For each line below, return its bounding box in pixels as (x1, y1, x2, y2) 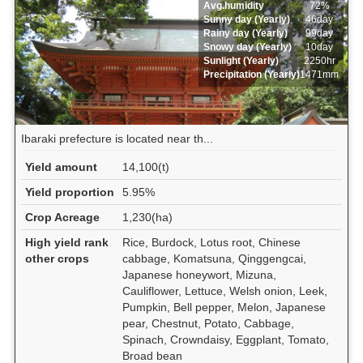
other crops (24, 251, 89, 265)
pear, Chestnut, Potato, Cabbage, (122, 316, 294, 330)
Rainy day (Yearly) (203, 28, 288, 40)
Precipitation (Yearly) (203, 69, 301, 81)
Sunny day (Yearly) (203, 14, 291, 26)
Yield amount (24, 160, 97, 173)
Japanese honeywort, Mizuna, (122, 267, 276, 281)
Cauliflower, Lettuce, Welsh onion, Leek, (122, 284, 327, 297)
